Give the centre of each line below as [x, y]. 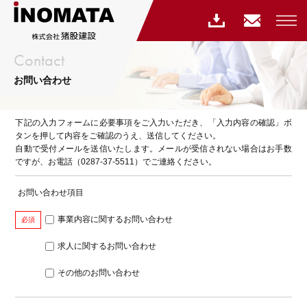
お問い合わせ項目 [51, 193]
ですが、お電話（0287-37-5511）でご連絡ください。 [116, 162]
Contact [39, 60]
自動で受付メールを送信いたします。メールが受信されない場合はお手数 [153, 149]
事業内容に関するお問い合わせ [115, 219]
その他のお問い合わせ [99, 273]
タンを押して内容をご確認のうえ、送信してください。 [118, 136]
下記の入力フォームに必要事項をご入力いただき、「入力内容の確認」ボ [153, 123]
